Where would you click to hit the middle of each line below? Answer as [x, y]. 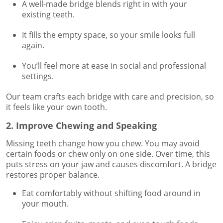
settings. [38, 76]
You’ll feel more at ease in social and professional [114, 66]
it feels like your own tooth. [56, 107]
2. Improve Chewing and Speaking [81, 126]
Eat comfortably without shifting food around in [111, 193]
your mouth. [45, 204]
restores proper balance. [53, 175]
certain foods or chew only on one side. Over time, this [108, 154]
